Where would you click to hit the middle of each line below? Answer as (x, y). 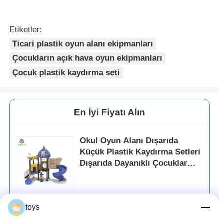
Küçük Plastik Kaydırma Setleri (140, 152)
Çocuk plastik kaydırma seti (66, 72)
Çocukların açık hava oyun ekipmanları (88, 58)
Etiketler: (26, 30)
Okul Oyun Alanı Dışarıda (129, 140)
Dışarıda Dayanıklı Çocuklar (134, 163)
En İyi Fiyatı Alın (109, 112)
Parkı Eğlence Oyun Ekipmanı (137, 174)
